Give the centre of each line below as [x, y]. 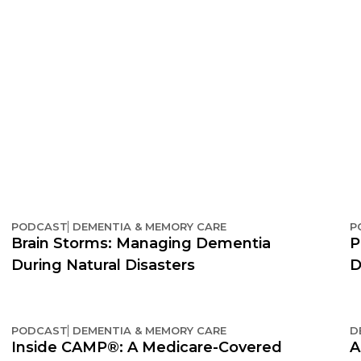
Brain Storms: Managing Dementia [141, 243]
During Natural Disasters [103, 265]
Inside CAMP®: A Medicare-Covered [147, 347]
